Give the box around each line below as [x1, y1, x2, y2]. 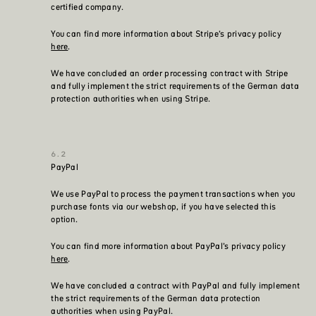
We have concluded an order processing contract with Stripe [51, 67, 288, 80]
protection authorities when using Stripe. [51, 92, 211, 105]
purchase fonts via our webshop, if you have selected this [51, 200, 276, 213]
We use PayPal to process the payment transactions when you [51, 188, 296, 200]
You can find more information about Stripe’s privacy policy [51, 28, 281, 40]
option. [51, 213, 78, 226]
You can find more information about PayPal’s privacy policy [51, 240, 286, 253]
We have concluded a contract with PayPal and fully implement [51, 279, 300, 292]
